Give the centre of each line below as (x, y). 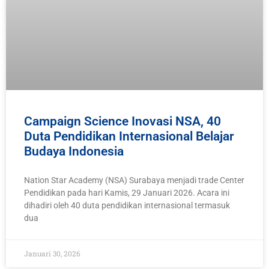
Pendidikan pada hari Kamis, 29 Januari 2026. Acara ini (127, 193)
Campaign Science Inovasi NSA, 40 (122, 122)
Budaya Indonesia (74, 152)
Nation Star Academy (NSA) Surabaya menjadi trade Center (134, 180)
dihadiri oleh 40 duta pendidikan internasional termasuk (127, 206)
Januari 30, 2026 (52, 254)
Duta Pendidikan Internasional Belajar (129, 137)
